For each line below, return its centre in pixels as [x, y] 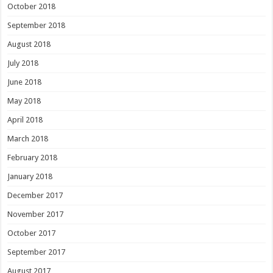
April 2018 [25, 119]
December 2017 [35, 195]
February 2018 [33, 157]
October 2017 [32, 233]
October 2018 [32, 6]
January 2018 [30, 176]
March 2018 [28, 138]
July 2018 [23, 63]
